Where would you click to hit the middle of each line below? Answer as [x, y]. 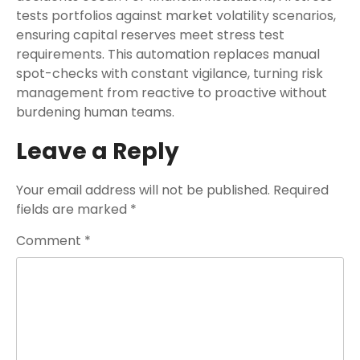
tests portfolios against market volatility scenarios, [176, 16]
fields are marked [73, 209]
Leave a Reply [98, 151]
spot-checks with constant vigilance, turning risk [170, 74]
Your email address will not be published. [143, 190]
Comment [50, 241]
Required [301, 190]
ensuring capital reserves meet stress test [150, 35]
